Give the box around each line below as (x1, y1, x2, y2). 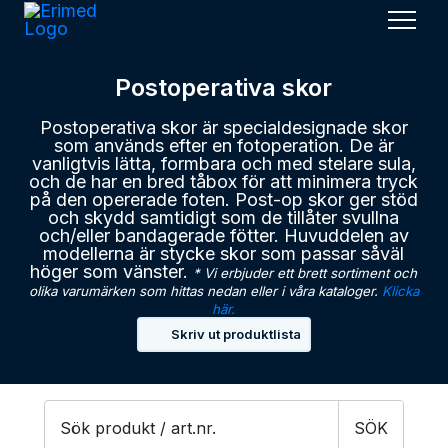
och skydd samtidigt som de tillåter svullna (48, 207, 400, 228)
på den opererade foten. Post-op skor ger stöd (29, 189, 418, 210)
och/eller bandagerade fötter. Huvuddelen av (38, 225, 409, 246)
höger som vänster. (30, 261, 194, 282)
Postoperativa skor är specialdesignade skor (39, 117, 408, 138)
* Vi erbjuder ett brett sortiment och (193, 265, 418, 281)
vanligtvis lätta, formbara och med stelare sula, (31, 153, 416, 174)
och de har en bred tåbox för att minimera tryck (29, 171, 419, 192)
